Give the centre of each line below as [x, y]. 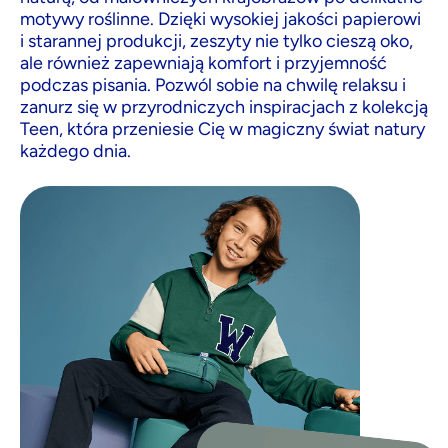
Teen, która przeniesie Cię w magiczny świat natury [222, 129]
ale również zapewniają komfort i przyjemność [203, 63]
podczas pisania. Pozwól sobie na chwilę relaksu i [213, 85]
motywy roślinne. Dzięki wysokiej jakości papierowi [220, 19]
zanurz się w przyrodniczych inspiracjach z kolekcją [224, 107]
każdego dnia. [75, 151]
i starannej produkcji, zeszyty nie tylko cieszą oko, [216, 41]
